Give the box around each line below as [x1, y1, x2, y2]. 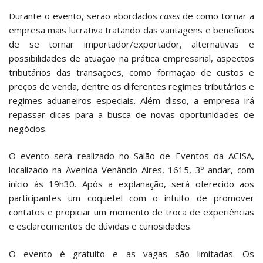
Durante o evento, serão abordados [9, 9, 160, 22]
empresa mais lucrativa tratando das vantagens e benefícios [9, 23, 254, 36]
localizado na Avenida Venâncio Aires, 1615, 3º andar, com [9, 164, 254, 176]
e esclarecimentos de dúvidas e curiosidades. [9, 220, 192, 232]
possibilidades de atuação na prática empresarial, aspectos [9, 52, 254, 64]
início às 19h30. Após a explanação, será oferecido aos [9, 178, 254, 190]
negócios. [9, 122, 47, 134]
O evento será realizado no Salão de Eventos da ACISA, [9, 150, 254, 162]
